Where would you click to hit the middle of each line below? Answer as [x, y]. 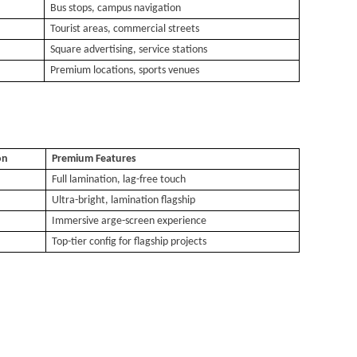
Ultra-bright [79, 200]
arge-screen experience [154, 221]
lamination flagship [153, 200]
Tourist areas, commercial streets [125, 29]
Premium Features [94, 159]
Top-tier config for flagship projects [129, 242]
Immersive [76, 221]
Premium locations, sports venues [125, 71]
